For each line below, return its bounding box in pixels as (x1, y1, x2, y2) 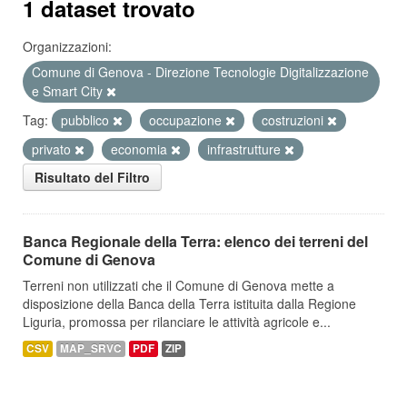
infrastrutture (207, 140, 284, 158)
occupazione (149, 111, 225, 129)
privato (32, 140, 74, 158)
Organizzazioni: (23, 37, 112, 55)
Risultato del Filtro (35, 168, 150, 186)
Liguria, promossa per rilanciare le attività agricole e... (23, 313, 331, 331)
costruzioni (262, 111, 327, 129)
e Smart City (32, 82, 106, 100)
